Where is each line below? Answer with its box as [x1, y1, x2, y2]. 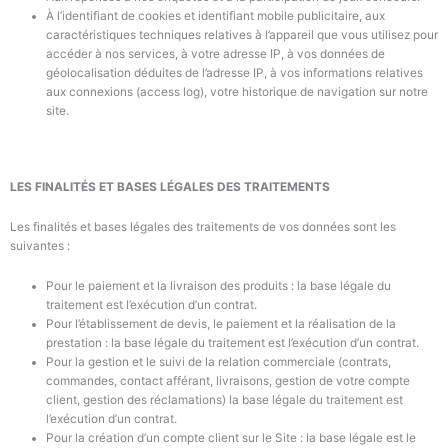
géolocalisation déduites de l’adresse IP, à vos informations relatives [45, 65, 423, 80]
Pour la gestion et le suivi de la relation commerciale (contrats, [45, 354, 391, 369]
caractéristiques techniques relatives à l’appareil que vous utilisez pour [45, 27, 438, 42]
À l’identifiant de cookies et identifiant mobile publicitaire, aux [45, 8, 385, 23]
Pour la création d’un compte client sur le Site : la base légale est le [45, 430, 416, 445]
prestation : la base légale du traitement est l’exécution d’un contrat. [45, 335, 419, 350]
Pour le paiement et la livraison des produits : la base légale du [45, 278, 391, 293]
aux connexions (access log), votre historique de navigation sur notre [45, 84, 428, 99]
